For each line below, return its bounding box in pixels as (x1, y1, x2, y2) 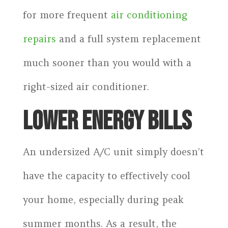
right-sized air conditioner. (22, 80, 149, 93)
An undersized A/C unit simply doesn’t (22, 145, 204, 158)
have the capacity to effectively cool (22, 169, 190, 182)
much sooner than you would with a (22, 56, 191, 69)
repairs (22, 32, 56, 45)
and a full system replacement (55, 32, 201, 45)
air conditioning (110, 8, 187, 21)
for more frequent (22, 8, 111, 21)
